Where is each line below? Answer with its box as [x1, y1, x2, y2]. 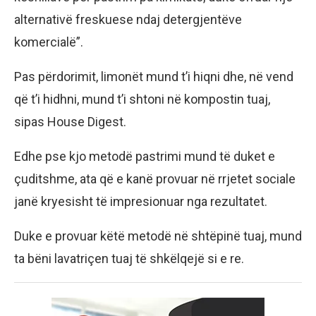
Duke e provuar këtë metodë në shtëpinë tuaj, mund [14, 229, 302, 244]
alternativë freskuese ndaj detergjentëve [14, 12, 242, 28]
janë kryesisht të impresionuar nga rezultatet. [14, 194, 267, 209]
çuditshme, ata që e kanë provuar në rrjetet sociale [14, 171, 296, 187]
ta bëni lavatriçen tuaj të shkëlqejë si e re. [14, 251, 244, 267]
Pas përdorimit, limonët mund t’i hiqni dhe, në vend [14, 69, 293, 85]
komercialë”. [14, 35, 83, 50]
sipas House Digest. [14, 114, 126, 130]
